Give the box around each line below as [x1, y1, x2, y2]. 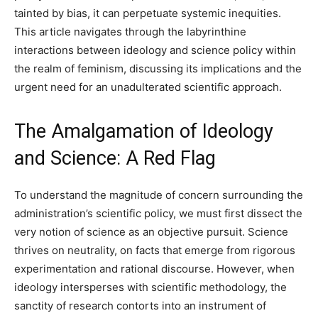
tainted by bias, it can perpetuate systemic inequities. [14, 6, 281, 20]
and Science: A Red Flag [14, 147, 216, 170]
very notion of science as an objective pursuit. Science [14, 225, 288, 238]
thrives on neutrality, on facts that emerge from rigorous [14, 243, 295, 257]
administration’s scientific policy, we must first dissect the [14, 207, 302, 220]
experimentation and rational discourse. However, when [14, 262, 295, 275]
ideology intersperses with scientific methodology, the [14, 280, 287, 294]
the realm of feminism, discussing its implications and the [14, 62, 302, 75]
